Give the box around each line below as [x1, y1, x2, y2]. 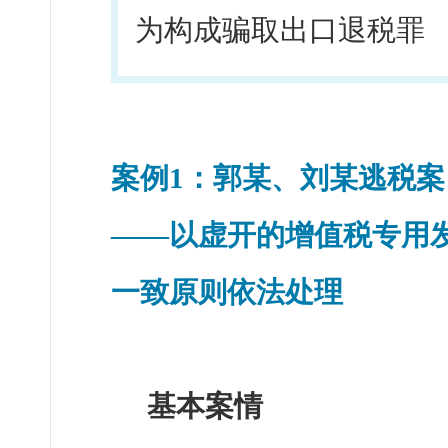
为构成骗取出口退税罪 [135, 14, 425, 47]
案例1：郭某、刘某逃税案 [111, 162, 445, 195]
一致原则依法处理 [111, 276, 343, 309]
